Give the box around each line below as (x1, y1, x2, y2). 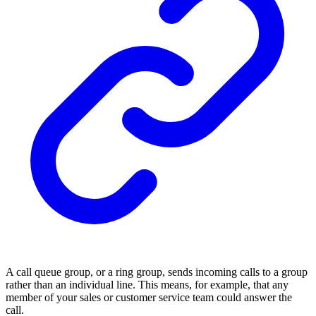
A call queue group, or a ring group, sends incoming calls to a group (6, 265, 308, 278)
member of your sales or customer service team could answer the (6, 291, 292, 303)
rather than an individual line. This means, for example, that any (6, 278, 288, 291)
